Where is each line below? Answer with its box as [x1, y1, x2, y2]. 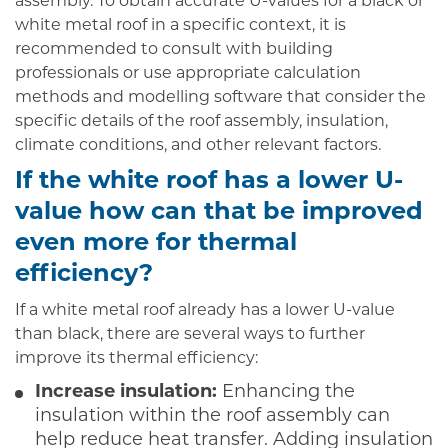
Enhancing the [217, 382, 355, 402]
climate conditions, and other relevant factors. [15, 137, 381, 154]
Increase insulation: [35, 382, 217, 402]
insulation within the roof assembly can [35, 406, 390, 426]
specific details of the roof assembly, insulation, [15, 113, 388, 130]
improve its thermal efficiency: [15, 351, 258, 368]
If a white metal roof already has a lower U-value [15, 303, 395, 320]
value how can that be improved [15, 201, 423, 226]
